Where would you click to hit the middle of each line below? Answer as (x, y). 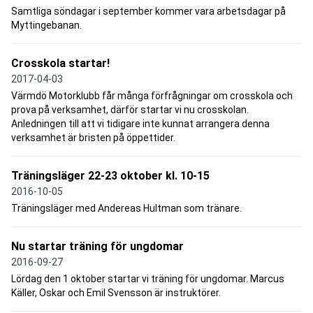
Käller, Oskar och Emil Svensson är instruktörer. (116, 293)
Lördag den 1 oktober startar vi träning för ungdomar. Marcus (148, 279)
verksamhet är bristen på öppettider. (93, 138)
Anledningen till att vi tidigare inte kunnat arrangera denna (140, 124)
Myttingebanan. (46, 26)
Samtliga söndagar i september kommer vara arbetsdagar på (148, 12)
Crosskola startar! (60, 64)
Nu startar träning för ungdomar (97, 247)
